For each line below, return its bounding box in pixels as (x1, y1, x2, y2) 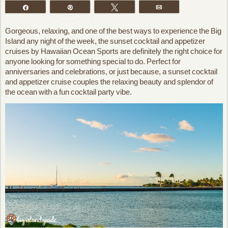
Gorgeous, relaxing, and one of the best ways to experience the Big (5, 26, 221, 35)
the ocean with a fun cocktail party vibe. (5, 88, 132, 96)
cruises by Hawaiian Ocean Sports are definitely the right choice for (5, 47, 222, 55)
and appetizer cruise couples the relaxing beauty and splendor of (5, 77, 213, 86)
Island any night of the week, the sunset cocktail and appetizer (5, 37, 205, 45)
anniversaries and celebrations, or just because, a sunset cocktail (5, 67, 217, 76)
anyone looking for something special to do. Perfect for (5, 57, 181, 66)
